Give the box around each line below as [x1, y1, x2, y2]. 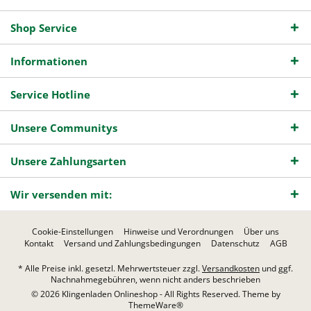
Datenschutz [210, 237, 260, 250]
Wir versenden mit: [10, 187, 112, 201]
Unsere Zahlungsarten [10, 154, 126, 168]
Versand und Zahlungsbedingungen [63, 237, 201, 250]
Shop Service [10, 21, 77, 35]
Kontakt [24, 237, 53, 250]
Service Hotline [10, 87, 90, 101]
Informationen [10, 54, 87, 68]
